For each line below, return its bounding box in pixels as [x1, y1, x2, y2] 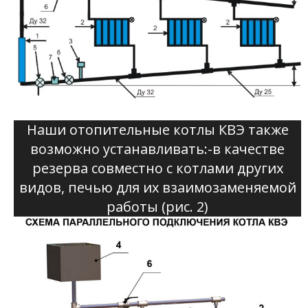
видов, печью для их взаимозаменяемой [19, 177, 296, 197]
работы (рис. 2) [107, 197, 208, 216]
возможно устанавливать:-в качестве [30, 139, 285, 158]
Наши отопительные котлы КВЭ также [26, 120, 289, 139]
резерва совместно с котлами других [32, 158, 283, 177]
